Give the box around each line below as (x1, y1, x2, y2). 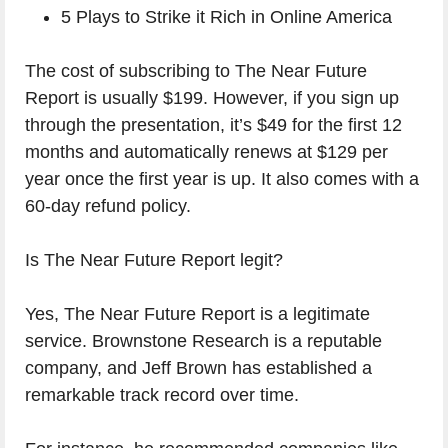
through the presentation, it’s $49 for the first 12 (25, 115, 402, 136)
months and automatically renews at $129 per (25, 142, 388, 163)
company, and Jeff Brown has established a (25, 358, 372, 379)
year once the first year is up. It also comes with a (25, 169, 419, 190)
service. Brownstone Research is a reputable (25, 331, 382, 352)
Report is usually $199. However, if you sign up (25, 88, 399, 109)
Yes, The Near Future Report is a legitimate (25, 304, 370, 325)
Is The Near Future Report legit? (25, 250, 283, 271)
